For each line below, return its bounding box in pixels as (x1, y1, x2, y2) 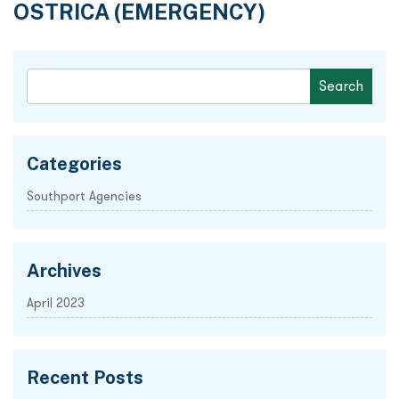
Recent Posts (27, 367, 143, 389)
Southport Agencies (27, 188, 142, 206)
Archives (27, 260, 102, 282)
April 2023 (27, 295, 85, 313)
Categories (27, 153, 122, 175)
